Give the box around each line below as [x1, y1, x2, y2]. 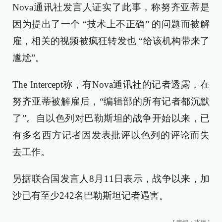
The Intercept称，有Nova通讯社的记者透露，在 [12, 79, 210, 90]
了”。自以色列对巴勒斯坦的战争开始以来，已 [12, 113, 210, 123]
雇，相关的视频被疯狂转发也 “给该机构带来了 [12, 36, 210, 46]
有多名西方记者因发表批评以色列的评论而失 [12, 130, 210, 140]
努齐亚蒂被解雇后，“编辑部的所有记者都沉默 [12, 96, 210, 107]
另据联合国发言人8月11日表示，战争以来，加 [12, 173, 210, 184]
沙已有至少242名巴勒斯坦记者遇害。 [12, 190, 168, 201]
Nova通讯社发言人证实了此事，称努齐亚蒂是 [12, 2, 210, 12]
